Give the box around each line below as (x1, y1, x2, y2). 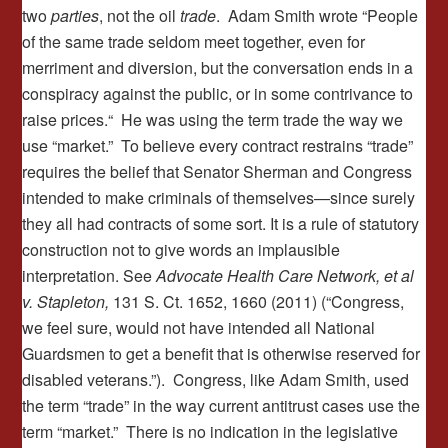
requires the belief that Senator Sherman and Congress (22, 160, 413, 183)
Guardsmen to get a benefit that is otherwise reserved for (22, 342, 421, 365)
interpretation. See (22, 264, 157, 287)
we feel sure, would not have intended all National (22, 316, 376, 339)
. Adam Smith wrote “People (216, 4, 419, 27)
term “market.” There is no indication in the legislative (22, 420, 399, 443)
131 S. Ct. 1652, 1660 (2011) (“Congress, (109, 290, 405, 313)
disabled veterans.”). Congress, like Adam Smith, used (22, 368, 410, 391)
